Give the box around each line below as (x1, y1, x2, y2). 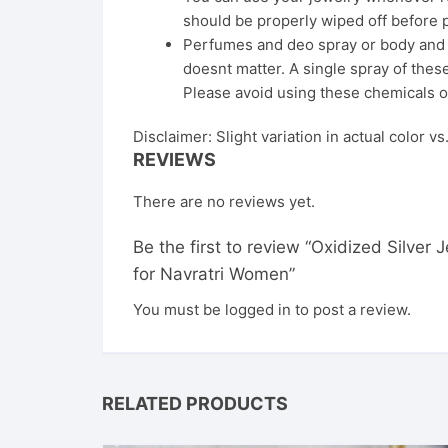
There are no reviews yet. (133, 192, 315, 211)
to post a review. (291, 300, 411, 319)
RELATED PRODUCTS (102, 393, 288, 414)
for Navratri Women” (133, 264, 295, 284)
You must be (133, 300, 225, 319)
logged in (225, 300, 291, 319)
